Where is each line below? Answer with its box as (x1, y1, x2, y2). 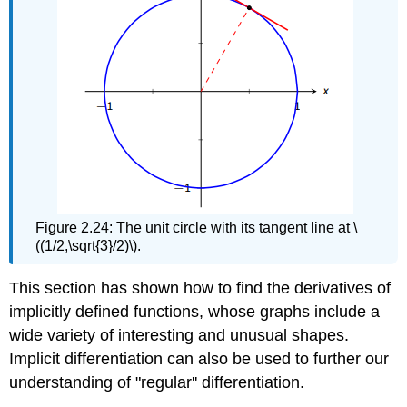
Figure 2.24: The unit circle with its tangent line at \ (35, 219, 358, 235)
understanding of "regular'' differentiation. (9, 372, 305, 392)
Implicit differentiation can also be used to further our (9, 349, 390, 368)
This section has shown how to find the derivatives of (9, 278, 392, 297)
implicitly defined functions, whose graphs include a (9, 302, 381, 321)
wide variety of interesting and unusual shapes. (9, 325, 350, 344)
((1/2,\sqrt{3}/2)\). (35, 237, 142, 253)
